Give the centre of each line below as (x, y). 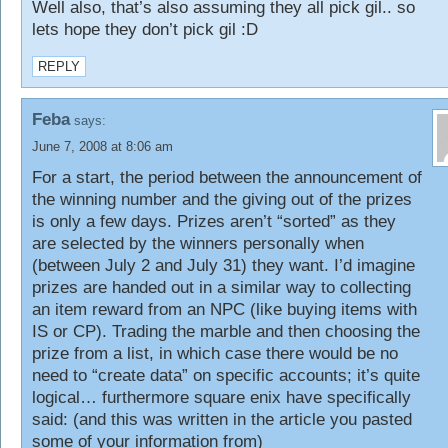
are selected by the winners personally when (198, 243)
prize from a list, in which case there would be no (215, 353)
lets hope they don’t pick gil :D (145, 29)
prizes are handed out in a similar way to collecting (221, 287)
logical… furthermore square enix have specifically (221, 397)
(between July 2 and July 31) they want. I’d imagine (223, 265)
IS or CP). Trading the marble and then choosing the (226, 331)
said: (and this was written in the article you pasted (222, 419)
